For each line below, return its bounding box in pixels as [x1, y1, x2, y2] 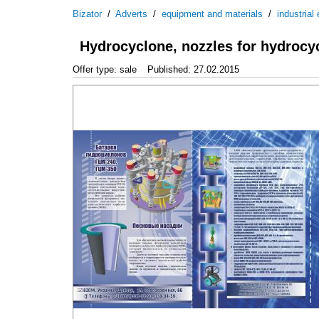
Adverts [115, 9, 147, 19]
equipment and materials [162, 9, 263, 19]
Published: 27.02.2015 [147, 63, 239, 75]
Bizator [73, 9, 102, 19]
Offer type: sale [73, 63, 137, 75]
